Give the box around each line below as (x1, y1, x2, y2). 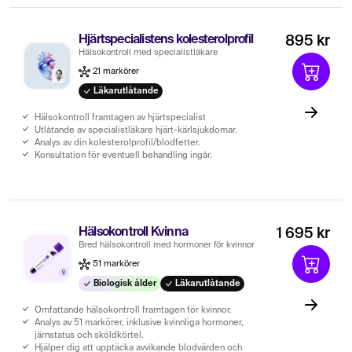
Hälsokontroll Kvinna (79, 225, 188, 239)
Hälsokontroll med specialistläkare (79, 48, 218, 57)
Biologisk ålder (91, 278, 157, 288)
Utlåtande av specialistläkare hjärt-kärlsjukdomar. (35, 125, 237, 135)
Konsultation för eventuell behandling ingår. (35, 150, 212, 160)
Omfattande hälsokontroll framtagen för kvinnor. (35, 305, 232, 315)
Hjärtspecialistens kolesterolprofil (79, 33, 254, 46)
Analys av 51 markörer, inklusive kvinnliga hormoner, (35, 317, 244, 328)
